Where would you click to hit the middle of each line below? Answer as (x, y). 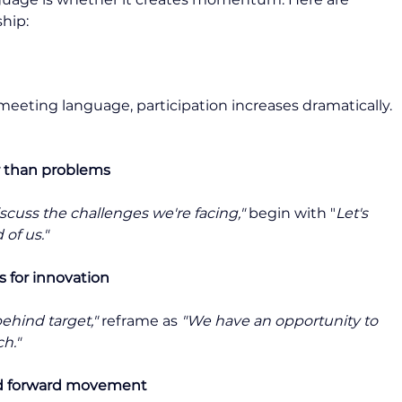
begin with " (290, 213)
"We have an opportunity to (281, 321)
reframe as (140, 321)
